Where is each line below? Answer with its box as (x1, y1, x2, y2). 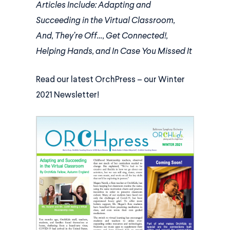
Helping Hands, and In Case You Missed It (36, 47, 193, 56)
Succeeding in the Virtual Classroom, (36, 16, 176, 25)
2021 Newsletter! (36, 91, 100, 100)
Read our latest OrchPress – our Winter (36, 75, 185, 85)
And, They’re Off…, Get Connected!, (36, 31, 168, 41)
